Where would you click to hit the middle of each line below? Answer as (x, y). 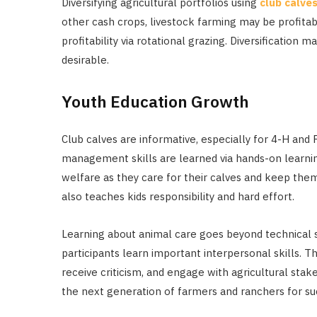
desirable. (85, 60)
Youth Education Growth (155, 101)
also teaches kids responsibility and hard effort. (178, 196)
